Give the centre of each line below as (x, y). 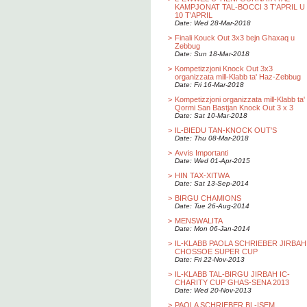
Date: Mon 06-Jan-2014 (212, 229)
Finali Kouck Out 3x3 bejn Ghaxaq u (235, 38)
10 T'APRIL (194, 15)
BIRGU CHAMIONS (208, 198)
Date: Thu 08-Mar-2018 (212, 138)
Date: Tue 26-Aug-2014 (212, 206)
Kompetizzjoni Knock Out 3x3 (224, 69)
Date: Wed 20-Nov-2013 (213, 290)
